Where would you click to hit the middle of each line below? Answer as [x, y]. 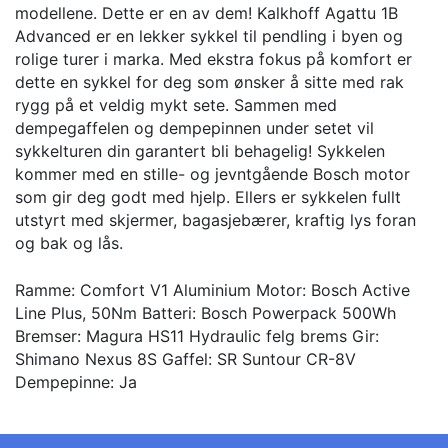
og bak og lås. [69, 243]
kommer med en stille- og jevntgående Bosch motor [212, 174]
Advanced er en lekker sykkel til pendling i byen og [209, 36]
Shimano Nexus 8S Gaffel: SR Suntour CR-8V [185, 359]
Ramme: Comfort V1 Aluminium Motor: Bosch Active [212, 290]
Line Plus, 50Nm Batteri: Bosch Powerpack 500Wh [205, 313]
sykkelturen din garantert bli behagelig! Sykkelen [200, 151]
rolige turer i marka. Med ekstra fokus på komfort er [213, 59]
